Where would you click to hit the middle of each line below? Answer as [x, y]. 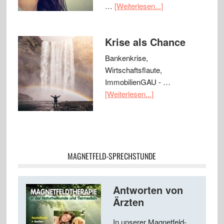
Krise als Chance [145, 42]
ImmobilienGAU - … [137, 82]
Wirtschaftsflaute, [133, 70]
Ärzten [128, 202]
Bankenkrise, [126, 58]
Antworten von [148, 190]
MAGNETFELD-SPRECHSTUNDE [112, 156]
